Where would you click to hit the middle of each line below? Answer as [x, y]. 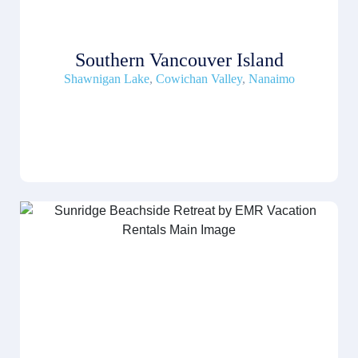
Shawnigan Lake [106, 79]
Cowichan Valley [199, 79]
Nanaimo [271, 79]
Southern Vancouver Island [179, 60]
